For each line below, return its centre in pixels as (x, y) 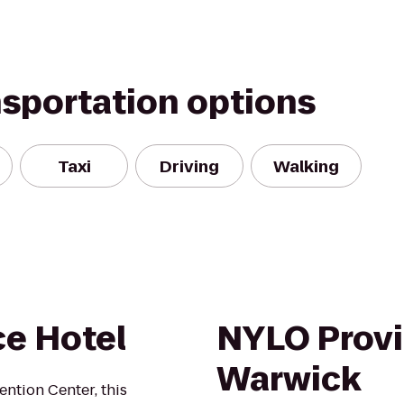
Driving (189, 166)
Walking (306, 166)
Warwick (289, 379)
